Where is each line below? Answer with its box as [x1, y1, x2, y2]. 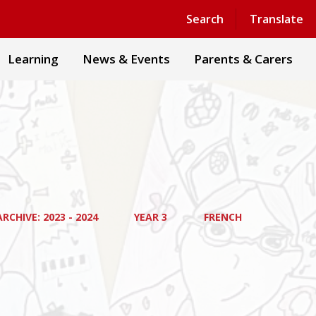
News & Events [83, 51, 170, 67]
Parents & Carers [194, 51, 293, 67]
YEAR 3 [134, 210, 168, 224]
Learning [8, 51, 59, 67]
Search [186, 11, 224, 27]
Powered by [138, 9, 206, 25]
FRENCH [203, 210, 242, 224]
